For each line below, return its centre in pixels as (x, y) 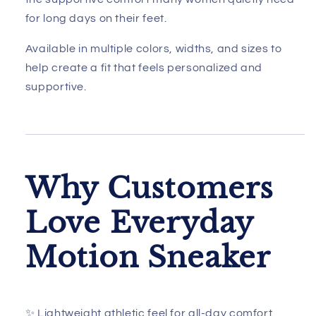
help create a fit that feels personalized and (144, 68)
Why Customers (150, 189)
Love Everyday (139, 223)
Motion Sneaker (148, 258)
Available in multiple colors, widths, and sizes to (153, 49)
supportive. (56, 87)
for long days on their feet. (96, 19)
